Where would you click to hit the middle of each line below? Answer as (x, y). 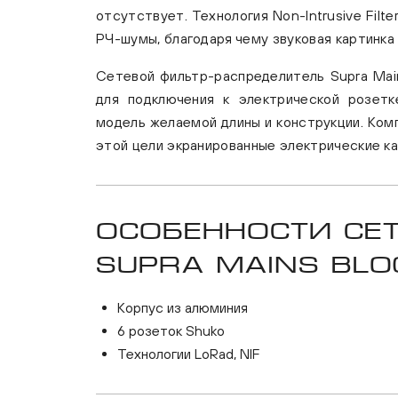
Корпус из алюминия (183, 307)
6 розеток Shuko (171, 330)
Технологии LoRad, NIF (189, 354)
